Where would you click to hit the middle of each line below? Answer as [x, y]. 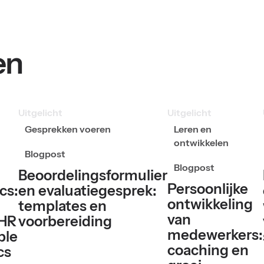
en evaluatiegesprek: [87, 190]
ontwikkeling [210, 204]
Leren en [192, 130]
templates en [62, 206]
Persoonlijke [207, 189]
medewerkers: [215, 235]
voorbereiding [65, 221]
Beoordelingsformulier [93, 175]
